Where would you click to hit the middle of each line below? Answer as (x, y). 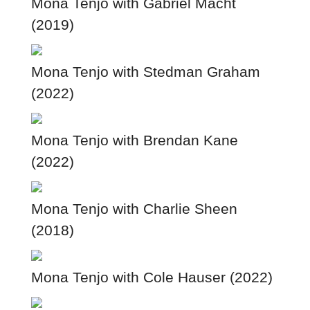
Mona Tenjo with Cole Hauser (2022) (152, 277)
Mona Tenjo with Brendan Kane (134, 140)
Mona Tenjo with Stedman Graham (145, 71)
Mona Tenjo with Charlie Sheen (134, 208)
